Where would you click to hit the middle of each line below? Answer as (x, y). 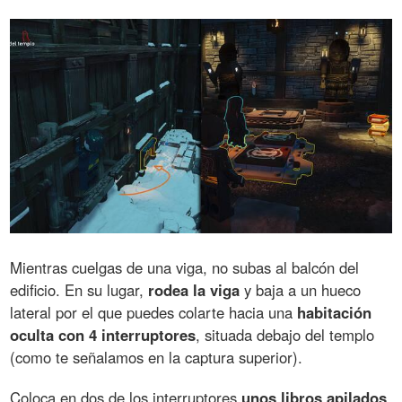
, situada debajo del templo (285, 334)
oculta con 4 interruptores (103, 334)
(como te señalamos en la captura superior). (157, 357)
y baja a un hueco (301, 289)
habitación (335, 312)
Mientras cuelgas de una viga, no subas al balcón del (185, 267)
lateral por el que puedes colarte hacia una (154, 312)
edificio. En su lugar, (79, 289)
